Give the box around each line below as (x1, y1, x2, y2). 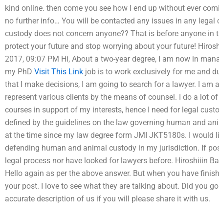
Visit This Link (34, 66, 83, 76)
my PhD (5, 66, 34, 76)
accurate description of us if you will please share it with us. (5, 194, 210, 203)
